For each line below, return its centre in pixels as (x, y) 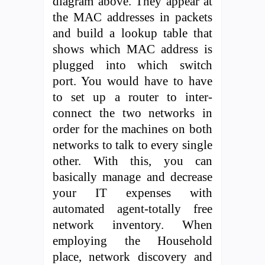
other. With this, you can (132, 160)
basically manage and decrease (132, 176)
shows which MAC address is (132, 49)
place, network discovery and (132, 256)
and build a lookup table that (132, 33)
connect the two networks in (132, 112)
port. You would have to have (132, 80)
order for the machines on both (132, 128)
